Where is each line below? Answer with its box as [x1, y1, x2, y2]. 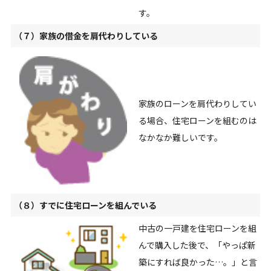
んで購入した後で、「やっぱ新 [138, 239, 256, 252]
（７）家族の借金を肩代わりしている [13, 30, 158, 42]
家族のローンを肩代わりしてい [138, 97, 256, 110]
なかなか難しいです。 [138, 131, 223, 144]
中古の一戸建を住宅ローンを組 [138, 222, 256, 235]
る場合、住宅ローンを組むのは [138, 114, 256, 127]
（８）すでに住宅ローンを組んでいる [13, 199, 157, 212]
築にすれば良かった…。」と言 [138, 256, 257, 269]
